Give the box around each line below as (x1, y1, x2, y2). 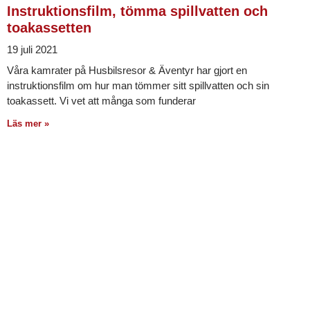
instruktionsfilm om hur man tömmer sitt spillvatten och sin (7, 79, 269, 91)
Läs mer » (7, 118, 49, 129)
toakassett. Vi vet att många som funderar (7, 94, 196, 107)
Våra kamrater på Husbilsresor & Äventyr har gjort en (7, 64, 247, 76)
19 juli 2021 (7, 43, 57, 55)
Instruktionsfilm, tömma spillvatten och (7, 3, 268, 19)
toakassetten (7, 19, 91, 35)
